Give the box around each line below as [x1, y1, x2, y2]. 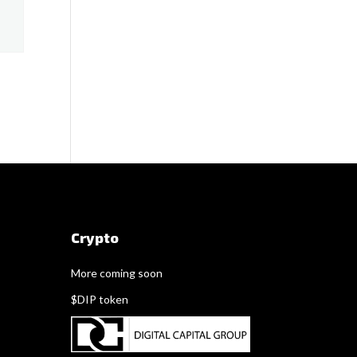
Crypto [71, 228, 120, 246]
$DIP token [71, 292, 129, 306]
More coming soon [71, 265, 163, 280]
